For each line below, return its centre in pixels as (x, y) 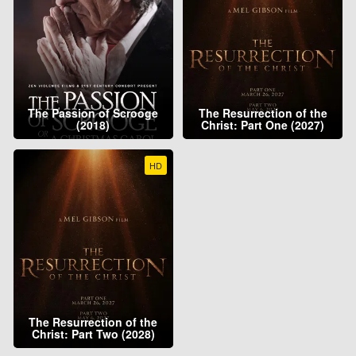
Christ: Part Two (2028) (93, 333)
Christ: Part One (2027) (263, 125)
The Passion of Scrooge (93, 113)
